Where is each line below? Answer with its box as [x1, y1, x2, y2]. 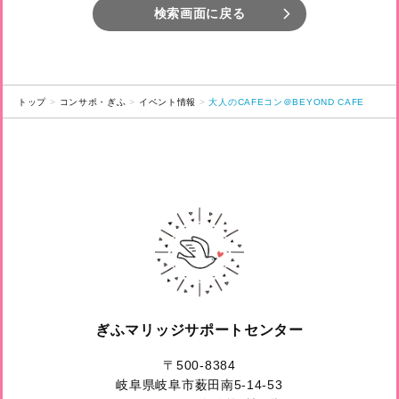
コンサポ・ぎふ [59, 96, 126, 107]
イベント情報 [138, 96, 197, 107]
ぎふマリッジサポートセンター [95, 322, 304, 338]
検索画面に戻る [153, 6, 246, 21]
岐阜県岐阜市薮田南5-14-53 [116, 377, 283, 392]
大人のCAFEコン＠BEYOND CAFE [208, 96, 365, 107]
